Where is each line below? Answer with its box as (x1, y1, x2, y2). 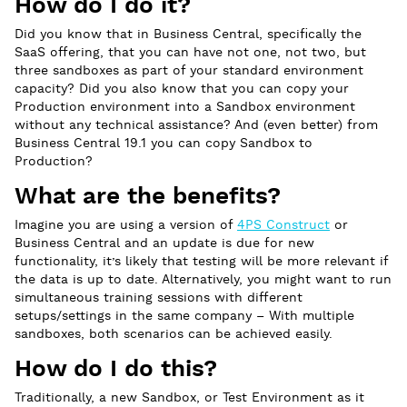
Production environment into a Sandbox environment (15, 99, 355, 116)
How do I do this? (15, 354, 217, 385)
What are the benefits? (15, 182, 281, 213)
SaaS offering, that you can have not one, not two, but (15, 45, 366, 62)
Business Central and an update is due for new (15, 235, 314, 253)
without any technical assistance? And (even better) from (15, 117, 378, 134)
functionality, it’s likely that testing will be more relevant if (15, 253, 388, 271)
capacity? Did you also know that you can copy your (15, 81, 349, 98)
